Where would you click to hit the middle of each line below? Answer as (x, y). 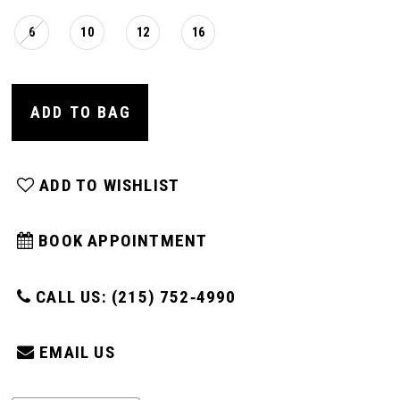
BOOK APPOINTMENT (121, 241)
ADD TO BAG (81, 112)
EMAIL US (77, 352)
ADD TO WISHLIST (110, 186)
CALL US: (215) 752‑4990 (136, 296)
